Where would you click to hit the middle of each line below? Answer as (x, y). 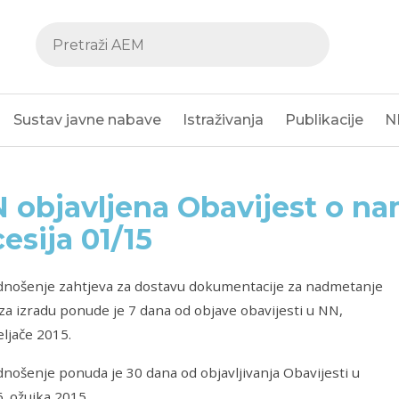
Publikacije (324, 120)
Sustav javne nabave (87, 120)
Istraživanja (223, 120)
